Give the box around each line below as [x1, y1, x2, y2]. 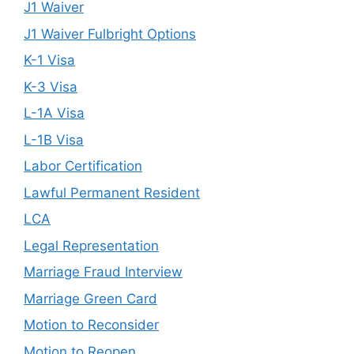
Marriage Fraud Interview [24, 264, 183, 280]
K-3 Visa [24, 78, 77, 95]
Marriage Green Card [24, 290, 157, 307]
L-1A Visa [24, 105, 85, 121]
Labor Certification [24, 158, 142, 174]
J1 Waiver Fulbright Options [24, 25, 196, 42]
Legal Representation [24, 237, 159, 254]
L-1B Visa [24, 131, 84, 148]
